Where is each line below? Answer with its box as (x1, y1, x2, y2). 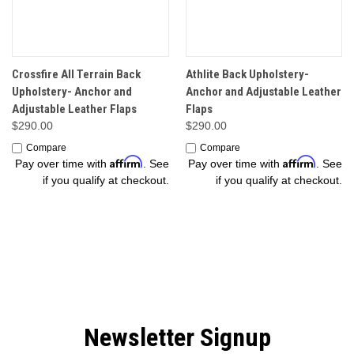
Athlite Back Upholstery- (185, 67, 309, 82)
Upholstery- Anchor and (12, 85, 132, 100)
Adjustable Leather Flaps (12, 102, 137, 117)
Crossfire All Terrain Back (12, 67, 141, 82)
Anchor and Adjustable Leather (185, 85, 341, 100)
